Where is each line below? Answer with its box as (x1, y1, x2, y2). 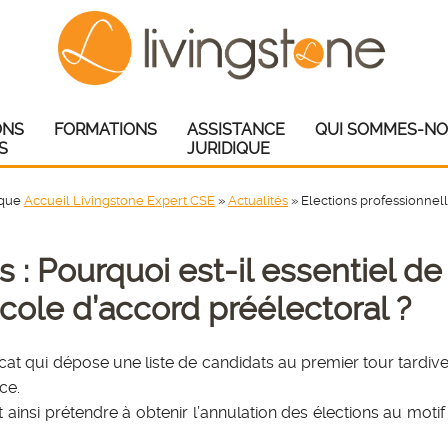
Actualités (228, 192, 288, 208)
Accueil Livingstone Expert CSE (24, 192, 215, 208)
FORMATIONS (54, 120, 157, 139)
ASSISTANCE (187, 120, 285, 139)
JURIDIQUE (187, 139, 270, 158)
